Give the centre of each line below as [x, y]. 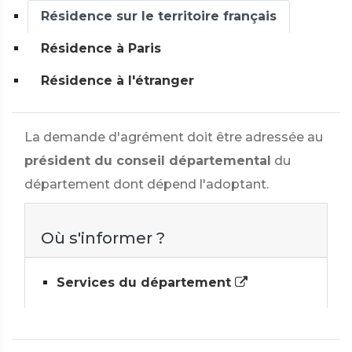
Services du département [146, 282]
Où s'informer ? [103, 238]
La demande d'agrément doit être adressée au [174, 137]
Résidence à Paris [101, 48]
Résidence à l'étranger [117, 81]
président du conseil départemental [148, 161]
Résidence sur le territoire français [159, 16]
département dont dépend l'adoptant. [147, 184]
